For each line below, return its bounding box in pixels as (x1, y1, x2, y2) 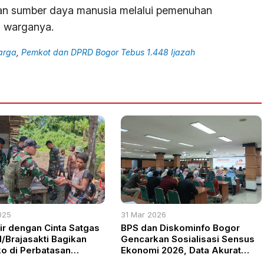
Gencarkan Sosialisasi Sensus (121, 233, 255, 245)
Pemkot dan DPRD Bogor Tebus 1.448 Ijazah (21, 47, 195, 57)
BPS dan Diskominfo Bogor (121, 222, 240, 233)
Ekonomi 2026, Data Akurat (121, 244, 242, 256)
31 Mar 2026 (121, 209, 167, 219)
